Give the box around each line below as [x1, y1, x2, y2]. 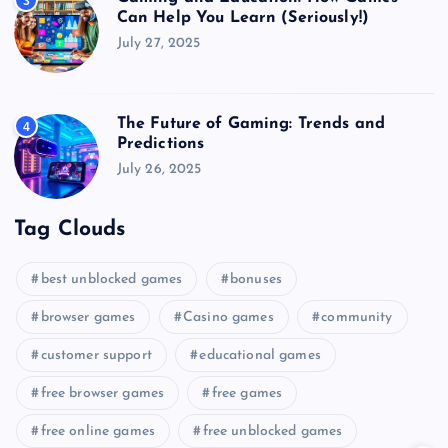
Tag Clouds [14, 218, 126, 240]
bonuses [230, 272, 282, 288]
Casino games [183, 310, 274, 326]
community [321, 310, 393, 326]
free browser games [40, 386, 165, 402]
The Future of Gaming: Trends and [116, 116, 386, 133]
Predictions [116, 136, 205, 153]
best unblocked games [40, 272, 183, 288]
